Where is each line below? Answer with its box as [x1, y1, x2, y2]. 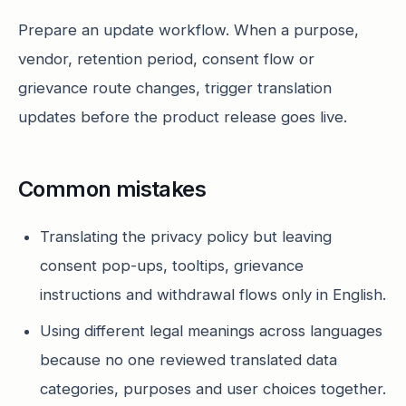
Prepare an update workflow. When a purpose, [18, 21, 359, 39]
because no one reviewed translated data [40, 351, 337, 369]
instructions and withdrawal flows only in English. [40, 285, 386, 304]
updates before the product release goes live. [18, 108, 347, 126]
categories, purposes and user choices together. [40, 380, 386, 398]
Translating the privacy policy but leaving [40, 227, 332, 246]
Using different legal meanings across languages [40, 322, 382, 340]
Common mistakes [18, 176, 206, 202]
